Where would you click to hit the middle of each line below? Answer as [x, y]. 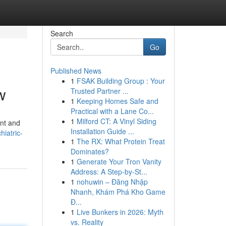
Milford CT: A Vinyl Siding [116, 121]
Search [62, 33]
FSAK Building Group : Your [121, 81]
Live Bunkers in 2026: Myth [120, 212]
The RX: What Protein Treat [121, 141]
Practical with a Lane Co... [112, 111]
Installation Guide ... [102, 131]
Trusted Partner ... [99, 91]
